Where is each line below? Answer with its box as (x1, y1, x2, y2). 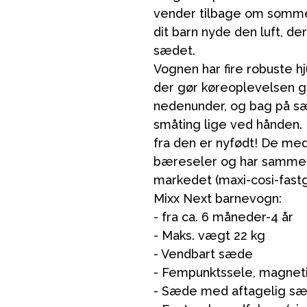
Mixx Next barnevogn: (153, 191, 282, 206)
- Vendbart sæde (153, 247, 253, 261)
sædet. (153, 43, 195, 58)
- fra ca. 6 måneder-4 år (153, 210, 293, 224)
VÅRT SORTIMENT (112, 285, 195, 299)
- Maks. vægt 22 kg (153, 228, 265, 243)
